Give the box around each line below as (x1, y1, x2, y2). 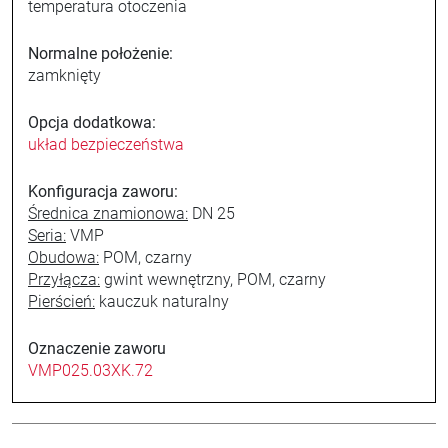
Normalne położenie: (28, 44, 173, 63)
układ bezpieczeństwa (28, 135, 184, 154)
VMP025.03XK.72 (28, 361, 153, 380)
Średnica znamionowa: (28, 204, 188, 223)
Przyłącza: (28, 270, 100, 289)
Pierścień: (28, 292, 95, 311)
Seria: (28, 226, 66, 245)
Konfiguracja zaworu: (28, 182, 178, 201)
